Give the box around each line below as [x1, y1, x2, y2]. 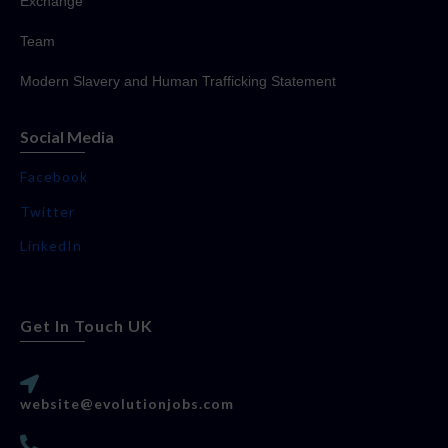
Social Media [20, 127, 114, 147]
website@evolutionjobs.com [20, 395, 234, 413]
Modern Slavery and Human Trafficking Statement [20, 73, 336, 90]
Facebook [20, 168, 88, 186]
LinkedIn [20, 237, 82, 255]
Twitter [20, 203, 75, 221]
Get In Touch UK [20, 316, 153, 336]
